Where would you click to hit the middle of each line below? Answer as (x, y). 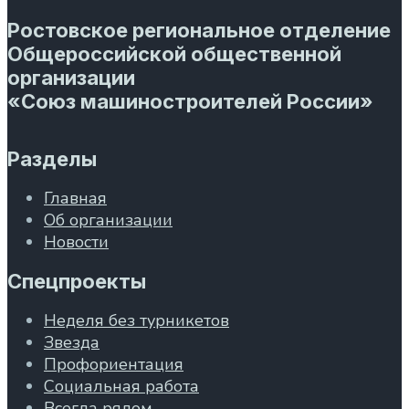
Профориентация (114, 365)
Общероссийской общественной (174, 54)
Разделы (52, 158)
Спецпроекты (77, 282)
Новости (76, 241)
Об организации (108, 220)
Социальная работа (121, 387)
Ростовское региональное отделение (199, 31)
